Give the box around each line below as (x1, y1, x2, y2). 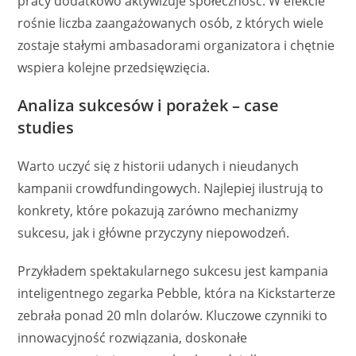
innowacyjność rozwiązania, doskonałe (17, 328, 248, 346)
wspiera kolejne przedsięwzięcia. (17, 58, 211, 76)
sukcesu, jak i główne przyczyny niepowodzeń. (17, 223, 290, 242)
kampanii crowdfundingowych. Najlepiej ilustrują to (17, 179, 324, 197)
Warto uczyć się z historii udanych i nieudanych (17, 157, 300, 175)
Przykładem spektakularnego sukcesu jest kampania (17, 261, 329, 280)
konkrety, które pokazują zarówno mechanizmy (17, 201, 299, 219)
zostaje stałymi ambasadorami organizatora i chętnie (17, 36, 335, 54)
